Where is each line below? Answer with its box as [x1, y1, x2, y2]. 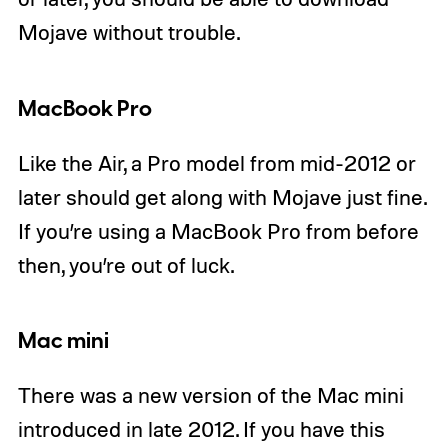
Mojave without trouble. [17, 18, 240, 45]
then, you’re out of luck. [17, 251, 234, 278]
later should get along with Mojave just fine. [17, 183, 426, 210]
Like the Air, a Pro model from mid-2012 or [17, 149, 416, 176]
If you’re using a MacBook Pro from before [17, 217, 419, 244]
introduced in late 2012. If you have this [17, 416, 385, 443]
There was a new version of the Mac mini [17, 382, 404, 409]
